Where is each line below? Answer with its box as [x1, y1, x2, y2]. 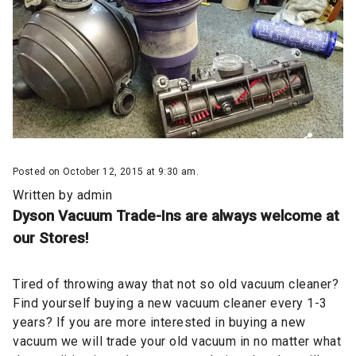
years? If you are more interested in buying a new [13, 314, 306, 330]
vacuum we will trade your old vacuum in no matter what [13, 333, 341, 349]
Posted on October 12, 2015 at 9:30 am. [13, 165, 199, 177]
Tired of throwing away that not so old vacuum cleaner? [13, 276, 339, 292]
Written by [13, 187, 77, 203]
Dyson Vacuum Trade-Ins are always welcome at [13, 207, 339, 225]
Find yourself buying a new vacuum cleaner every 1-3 [13, 295, 327, 311]
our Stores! [13, 229, 89, 247]
